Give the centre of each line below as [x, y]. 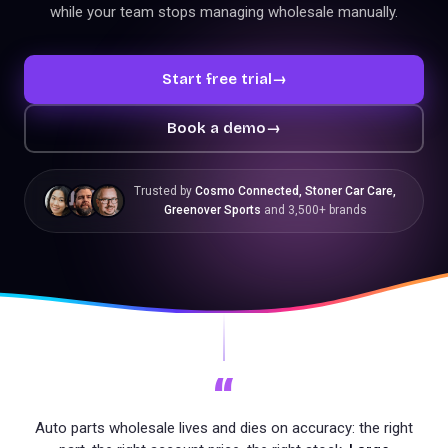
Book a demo [216, 128]
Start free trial [216, 79]
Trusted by [164, 191]
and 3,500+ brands [313, 210]
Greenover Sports [212, 210]
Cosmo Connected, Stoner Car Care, [295, 191]
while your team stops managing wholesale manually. [224, 12]
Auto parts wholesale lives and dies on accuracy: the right [224, 428]
